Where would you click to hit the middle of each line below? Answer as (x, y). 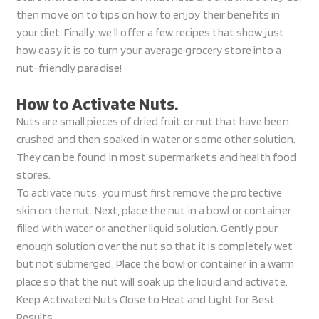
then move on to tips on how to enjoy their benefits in (148, 15)
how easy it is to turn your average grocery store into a (149, 50)
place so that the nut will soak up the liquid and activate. (152, 282)
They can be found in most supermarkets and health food (156, 157)
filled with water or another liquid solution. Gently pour (147, 228)
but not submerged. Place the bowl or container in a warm (155, 264)
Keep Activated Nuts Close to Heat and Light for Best (146, 299)
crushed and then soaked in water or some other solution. (156, 139)
